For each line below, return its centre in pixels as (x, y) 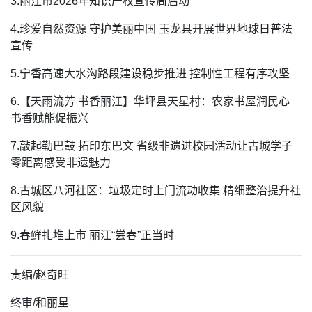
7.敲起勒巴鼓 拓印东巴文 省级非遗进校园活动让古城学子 (151, 146)
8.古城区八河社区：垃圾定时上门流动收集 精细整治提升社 (156, 191)
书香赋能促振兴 (49, 118)
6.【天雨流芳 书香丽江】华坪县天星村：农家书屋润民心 (150, 102)
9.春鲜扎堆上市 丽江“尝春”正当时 (92, 235)
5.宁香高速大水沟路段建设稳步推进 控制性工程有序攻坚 (150, 74)
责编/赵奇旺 (40, 275)
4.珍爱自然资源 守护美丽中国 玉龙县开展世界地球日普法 (151, 29)
